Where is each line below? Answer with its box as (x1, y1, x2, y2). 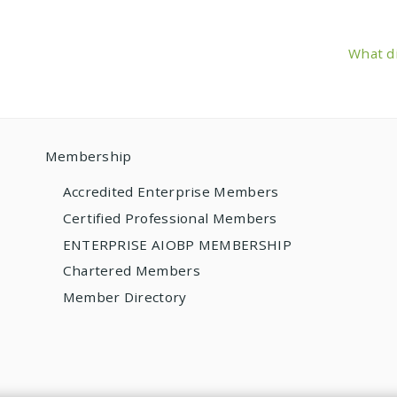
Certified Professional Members (62, 208, 277, 227)
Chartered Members (62, 261, 200, 280)
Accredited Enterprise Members (62, 183, 279, 201)
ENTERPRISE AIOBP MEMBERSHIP (62, 235, 292, 253)
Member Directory (62, 288, 187, 307)
